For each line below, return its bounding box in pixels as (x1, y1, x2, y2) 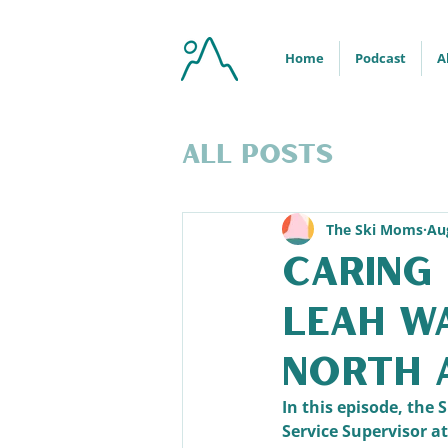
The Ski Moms (326, 219, 423, 239)
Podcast (355, 49, 406, 67)
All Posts (182, 133, 333, 171)
